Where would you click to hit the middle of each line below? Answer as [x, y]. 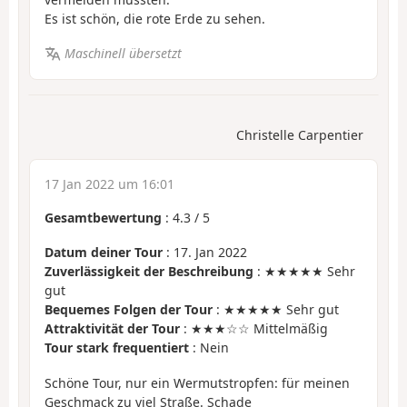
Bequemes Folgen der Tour [129, 310]
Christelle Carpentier [300, 134]
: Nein [209, 348]
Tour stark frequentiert [117, 348]
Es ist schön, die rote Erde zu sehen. [155, 18]
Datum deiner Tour [104, 253]
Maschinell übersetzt [123, 54]
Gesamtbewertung [103, 217]
